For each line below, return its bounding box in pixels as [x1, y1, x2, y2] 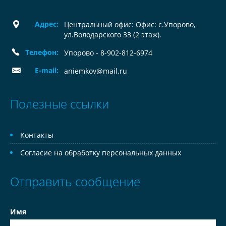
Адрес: [35, 19, 59, 29]
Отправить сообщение [10, 173, 140, 190]
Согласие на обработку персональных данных [20, 148, 181, 157]
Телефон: [25, 47, 59, 57]
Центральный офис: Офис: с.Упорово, [64, 20, 195, 29]
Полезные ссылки [10, 95, 109, 112]
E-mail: [35, 66, 59, 75]
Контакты [20, 130, 53, 140]
